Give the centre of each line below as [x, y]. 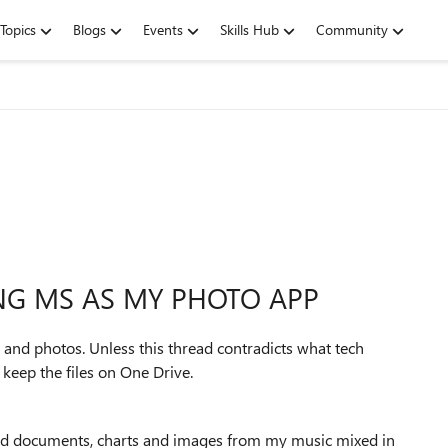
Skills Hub [249, 29]
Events [163, 29]
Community [352, 29]
